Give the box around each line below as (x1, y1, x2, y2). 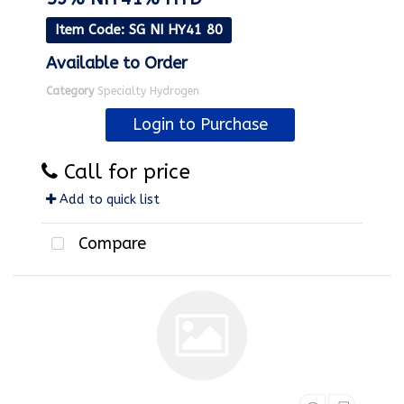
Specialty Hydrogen (97, 85, 199, 98)
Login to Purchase (132, 115, 268, 135)
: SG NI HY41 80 (121, 22, 223, 39)
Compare (74, 233, 146, 253)
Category (46, 85, 94, 98)
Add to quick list (56, 192, 160, 208)
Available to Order (46, 53, 188, 74)
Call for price (64, 160, 190, 185)
